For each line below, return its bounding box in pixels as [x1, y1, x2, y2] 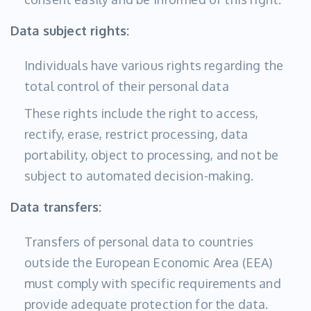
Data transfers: [10, 199, 102, 215]
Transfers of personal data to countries [24, 234, 254, 250]
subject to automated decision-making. [24, 168, 253, 184]
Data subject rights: [10, 23, 130, 39]
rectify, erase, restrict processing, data [24, 126, 249, 142]
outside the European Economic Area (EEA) [24, 255, 273, 271]
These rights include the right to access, [24, 106, 259, 121]
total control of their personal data [24, 78, 229, 94]
